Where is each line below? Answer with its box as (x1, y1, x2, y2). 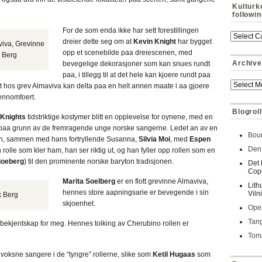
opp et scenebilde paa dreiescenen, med (63, 49, 192, 57)
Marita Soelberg (63, 177, 117, 185)
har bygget (176, 37, 212, 46)
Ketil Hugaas (153, 250, 195, 258)
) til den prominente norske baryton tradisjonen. (24, 157, 174, 166)
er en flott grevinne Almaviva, (117, 177, 208, 185)
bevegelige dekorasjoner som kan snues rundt (63, 60, 210, 68)
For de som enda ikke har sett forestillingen (63, 26, 199, 35)
